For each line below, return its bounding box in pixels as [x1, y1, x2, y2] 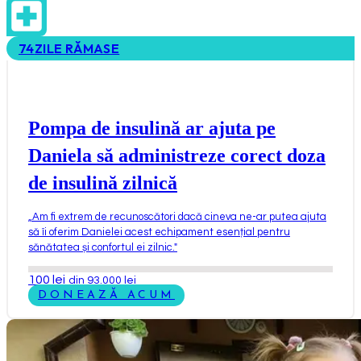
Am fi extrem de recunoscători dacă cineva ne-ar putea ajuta [32, 210, 326, 222]
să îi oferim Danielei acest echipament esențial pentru [28, 226, 290, 238]
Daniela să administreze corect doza [28, 144, 326, 166]
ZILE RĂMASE [34, 39, 120, 56]
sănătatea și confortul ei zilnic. [28, 241, 174, 253]
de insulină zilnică [28, 172, 177, 193]
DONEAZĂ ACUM [38, 288, 175, 301]
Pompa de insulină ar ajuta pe [28, 117, 276, 139]
